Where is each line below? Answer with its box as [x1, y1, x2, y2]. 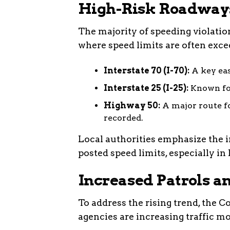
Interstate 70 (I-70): [104, 65, 189, 75]
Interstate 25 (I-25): [104, 83, 188, 93]
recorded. [104, 112, 143, 123]
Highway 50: [104, 100, 160, 110]
